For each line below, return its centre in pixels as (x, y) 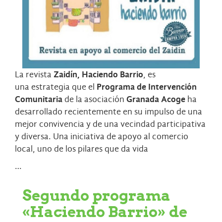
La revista (34, 75)
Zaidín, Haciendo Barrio (98, 75)
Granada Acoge (156, 100)
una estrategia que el (56, 87)
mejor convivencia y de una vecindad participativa (110, 124)
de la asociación (94, 100)
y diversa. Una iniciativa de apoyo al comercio (102, 137)
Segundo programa (96, 195)
